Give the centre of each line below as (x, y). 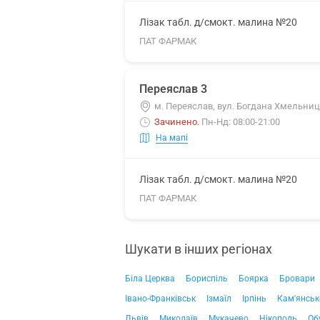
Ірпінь (254, 299)
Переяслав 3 (173, 89)
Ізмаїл (219, 299)
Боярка (254, 279)
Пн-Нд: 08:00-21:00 (241, 122)
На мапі (172, 137)
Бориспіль (207, 279)
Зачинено (176, 122)
